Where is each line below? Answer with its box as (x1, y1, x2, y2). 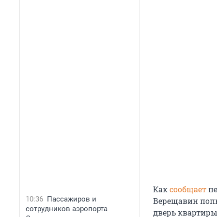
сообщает (170, 184, 206, 195)
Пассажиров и (47, 195, 96, 203)
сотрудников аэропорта (26, 204, 108, 213)
